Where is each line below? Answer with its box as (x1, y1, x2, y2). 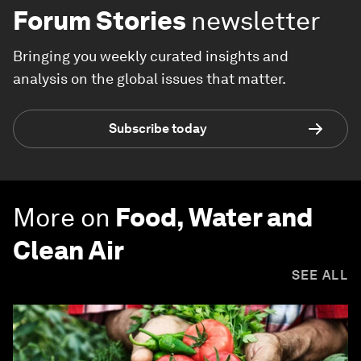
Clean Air (13, 234, 124, 266)
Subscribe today (109, 121, 207, 137)
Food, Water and (115, 201, 313, 233)
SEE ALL (291, 267, 348, 283)
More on (13, 201, 110, 233)
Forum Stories (13, 4, 186, 36)
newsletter (191, 4, 321, 36)
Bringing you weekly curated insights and (13, 47, 288, 64)
